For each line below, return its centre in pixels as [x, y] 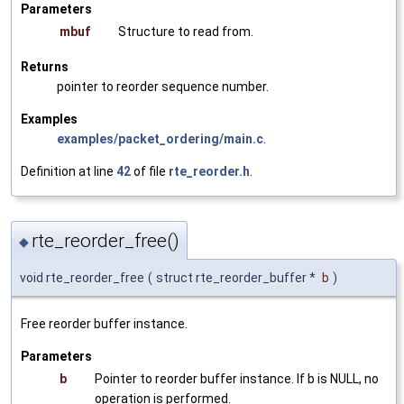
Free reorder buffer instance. [104, 324]
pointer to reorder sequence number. [163, 86]
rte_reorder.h [209, 171]
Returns [45, 66]
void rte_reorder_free [82, 278]
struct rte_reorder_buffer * [237, 278]
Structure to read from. [186, 31]
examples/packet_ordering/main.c [160, 138]
